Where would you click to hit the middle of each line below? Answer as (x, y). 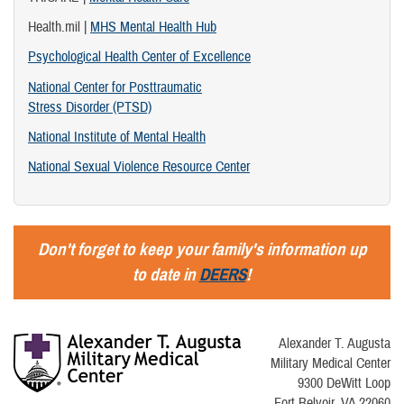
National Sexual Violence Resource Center (139, 167)
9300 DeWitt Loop (344, 384)
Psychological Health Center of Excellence (139, 57)
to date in (165, 275)
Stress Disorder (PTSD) (90, 107)
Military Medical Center (331, 364)
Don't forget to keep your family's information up (202, 250)
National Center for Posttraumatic (115, 87)
